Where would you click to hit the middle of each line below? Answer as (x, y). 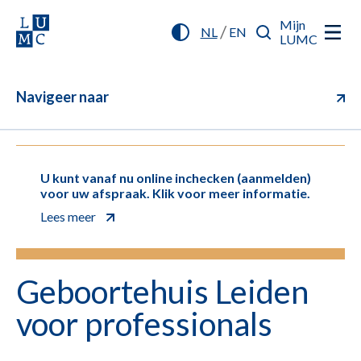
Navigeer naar (62, 96)
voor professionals (144, 324)
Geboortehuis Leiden (162, 292)
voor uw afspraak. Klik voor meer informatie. (175, 193)
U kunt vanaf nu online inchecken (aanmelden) (176, 178)
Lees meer (69, 216)
